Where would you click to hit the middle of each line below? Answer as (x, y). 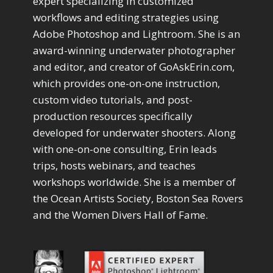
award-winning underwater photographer (134, 51)
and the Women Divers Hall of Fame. (120, 215)
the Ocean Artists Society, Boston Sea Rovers (138, 199)
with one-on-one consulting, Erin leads (125, 149)
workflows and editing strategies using (126, 18)
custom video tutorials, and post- (113, 100)
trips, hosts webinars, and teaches (114, 166)
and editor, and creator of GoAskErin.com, (134, 67)
